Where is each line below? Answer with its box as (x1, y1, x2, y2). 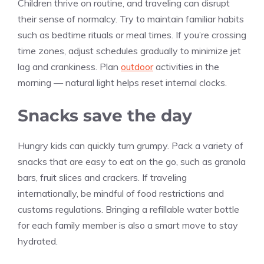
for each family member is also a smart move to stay (18, 219, 238, 232)
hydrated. (18, 235, 58, 247)
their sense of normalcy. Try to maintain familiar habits (18, 13, 244, 25)
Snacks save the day (18, 105, 192, 126)
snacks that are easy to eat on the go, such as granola (18, 156, 246, 168)
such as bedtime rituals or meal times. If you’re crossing (18, 29, 246, 41)
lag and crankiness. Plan (18, 61, 121, 73)
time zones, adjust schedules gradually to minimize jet (18, 45, 241, 57)
